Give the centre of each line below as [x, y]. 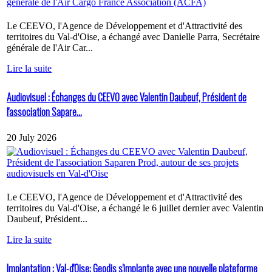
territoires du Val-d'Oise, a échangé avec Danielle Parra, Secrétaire [133, 37]
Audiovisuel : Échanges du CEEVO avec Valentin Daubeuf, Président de [127, 97]
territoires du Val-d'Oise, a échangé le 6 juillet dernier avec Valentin [135, 208]
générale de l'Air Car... [50, 48]
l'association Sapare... [44, 112]
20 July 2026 [32, 137]
